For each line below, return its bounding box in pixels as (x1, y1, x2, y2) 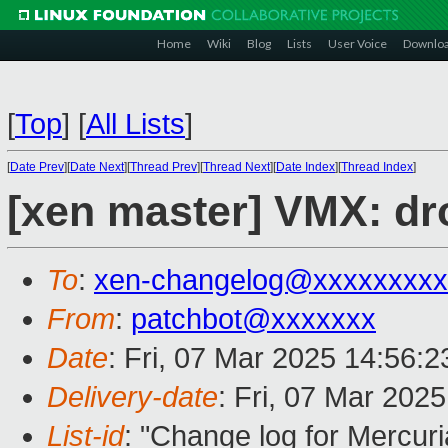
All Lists (86, 108, 185, 140)
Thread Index (341, 160, 413, 174)
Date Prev (10, 160, 64, 174)
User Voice (328, 36, 387, 51)
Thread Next (203, 160, 270, 174)
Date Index (276, 160, 335, 174)
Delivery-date (47, 381, 218, 414)
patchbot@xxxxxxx (131, 303, 376, 336)
